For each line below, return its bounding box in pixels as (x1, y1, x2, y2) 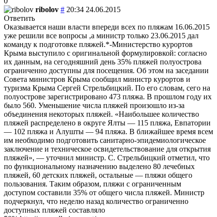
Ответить (4, 14, 35, 22)
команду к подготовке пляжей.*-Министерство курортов (4, 40, 193, 48)
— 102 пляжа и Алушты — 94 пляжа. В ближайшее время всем (4, 127, 213, 136)
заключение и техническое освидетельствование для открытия (4, 144, 211, 153)
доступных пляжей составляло (4, 205, 105, 214)
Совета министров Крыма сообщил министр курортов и (4, 75, 190, 83)
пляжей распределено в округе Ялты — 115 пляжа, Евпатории (4, 118, 211, 127)
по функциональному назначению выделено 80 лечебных (4, 162, 195, 170)
